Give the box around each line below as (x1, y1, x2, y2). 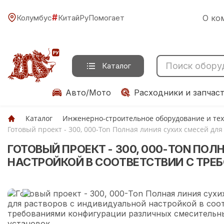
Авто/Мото (65, 87, 111, 97)
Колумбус (16, 12, 52, 22)
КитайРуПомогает (58, 12, 124, 22)
